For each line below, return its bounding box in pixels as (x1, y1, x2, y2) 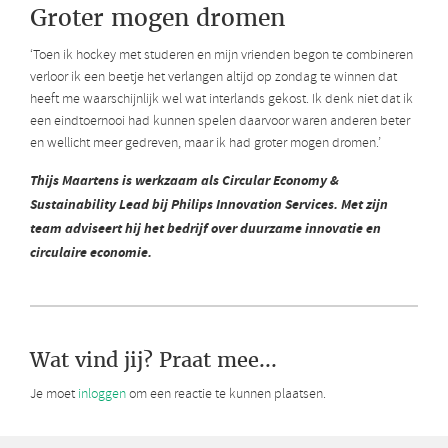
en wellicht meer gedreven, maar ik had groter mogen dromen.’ (30, 133, 381, 153)
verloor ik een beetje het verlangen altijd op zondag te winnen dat (30, 67, 397, 87)
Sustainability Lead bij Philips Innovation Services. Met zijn (30, 194, 388, 213)
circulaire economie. (30, 242, 152, 261)
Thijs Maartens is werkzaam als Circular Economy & (30, 170, 339, 189)
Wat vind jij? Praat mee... (30, 346, 277, 373)
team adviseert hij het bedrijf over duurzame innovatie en (30, 218, 381, 237)
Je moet (30, 384, 78, 404)
